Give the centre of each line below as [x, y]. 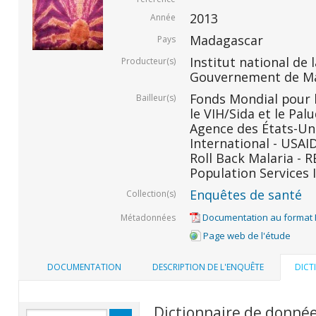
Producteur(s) [148, 61]
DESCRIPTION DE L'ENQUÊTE [208, 267]
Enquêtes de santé [245, 194]
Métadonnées [148, 217]
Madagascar [226, 40]
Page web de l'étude [245, 235]
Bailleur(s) [156, 97]
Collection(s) [151, 193]
